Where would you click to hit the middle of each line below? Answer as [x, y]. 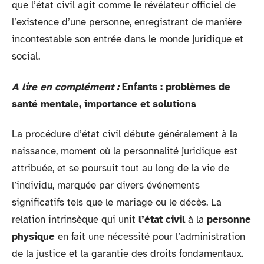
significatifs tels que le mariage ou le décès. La [117, 202]
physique [33, 237]
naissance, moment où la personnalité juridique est [125, 151]
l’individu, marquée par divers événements [106, 185]
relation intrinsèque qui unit [75, 220]
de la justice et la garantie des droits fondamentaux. [128, 254]
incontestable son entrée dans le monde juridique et [128, 39]
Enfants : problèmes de [176, 87]
